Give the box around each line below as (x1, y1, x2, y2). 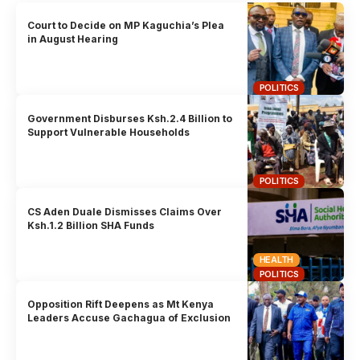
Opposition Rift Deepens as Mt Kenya (27, 298, 215, 311)
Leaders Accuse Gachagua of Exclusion (27, 312, 231, 325)
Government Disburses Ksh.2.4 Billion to (27, 112, 233, 125)
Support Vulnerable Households (27, 125, 190, 138)
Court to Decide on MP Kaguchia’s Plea (27, 19, 225, 32)
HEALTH (259, 254, 294, 266)
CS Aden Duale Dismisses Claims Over (27, 205, 223, 218)
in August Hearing (27, 33, 119, 46)
